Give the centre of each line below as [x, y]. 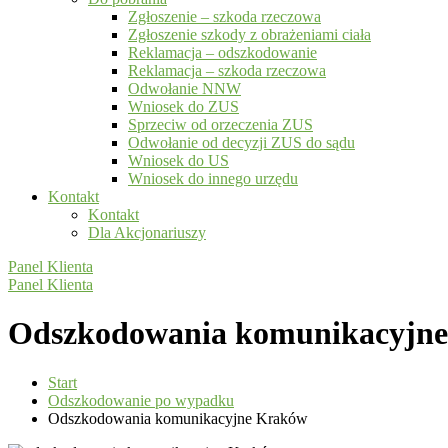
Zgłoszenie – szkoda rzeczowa [224, 16]
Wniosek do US [178, 160]
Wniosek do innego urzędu [213, 178]
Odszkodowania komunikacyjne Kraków [178, 418]
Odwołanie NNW [184, 88]
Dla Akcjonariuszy [147, 232]
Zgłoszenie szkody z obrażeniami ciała [249, 34]
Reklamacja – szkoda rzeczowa [227, 70]
